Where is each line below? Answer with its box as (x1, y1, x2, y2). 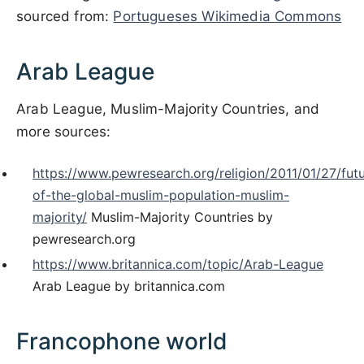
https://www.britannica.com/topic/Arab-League (32, 256, 323, 272)
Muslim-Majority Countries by (87, 209, 273, 225)
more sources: (16, 123, 111, 140)
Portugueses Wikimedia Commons (113, 8, 342, 24)
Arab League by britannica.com (32, 278, 225, 294)
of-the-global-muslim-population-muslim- (32, 187, 289, 203)
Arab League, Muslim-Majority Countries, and (16, 101, 320, 117)
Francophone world (16, 327, 227, 355)
